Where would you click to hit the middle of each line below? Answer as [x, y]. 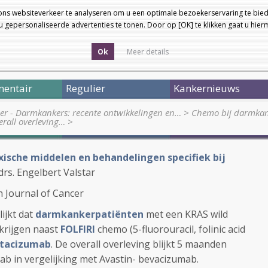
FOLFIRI [78, 229]
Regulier [86, 88]
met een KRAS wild [186, 214]
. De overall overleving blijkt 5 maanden [139, 244]
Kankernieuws [207, 88]
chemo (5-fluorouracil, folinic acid [171, 229]
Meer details [148, 52]
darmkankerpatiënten [89, 214]
